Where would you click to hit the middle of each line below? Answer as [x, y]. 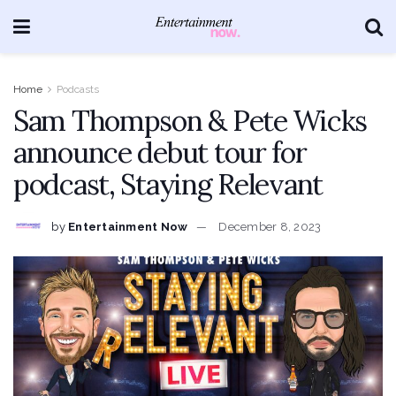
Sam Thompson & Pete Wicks [190, 121]
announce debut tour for [160, 152]
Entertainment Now [128, 226]
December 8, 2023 [270, 226]
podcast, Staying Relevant [168, 184]
